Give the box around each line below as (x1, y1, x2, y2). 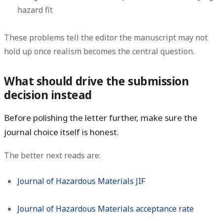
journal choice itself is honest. (4, 126, 119, 138)
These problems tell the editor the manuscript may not (4, 32, 208, 43)
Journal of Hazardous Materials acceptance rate (17, 203, 194, 214)
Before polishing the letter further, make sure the (4, 111, 197, 123)
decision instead (4, 87, 92, 103)
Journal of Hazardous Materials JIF (17, 175, 146, 186)
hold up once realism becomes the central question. (4, 45, 194, 57)
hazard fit (17, 4, 53, 15)
